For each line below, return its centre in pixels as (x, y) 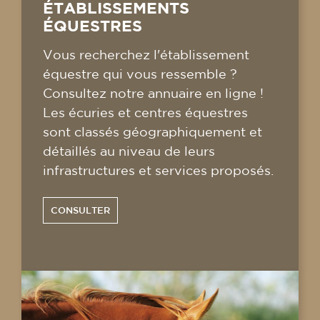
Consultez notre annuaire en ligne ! (153, 93)
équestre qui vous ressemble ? (140, 74)
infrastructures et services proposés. (158, 170)
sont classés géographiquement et (152, 132)
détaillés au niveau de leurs (129, 151)
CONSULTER (80, 211)
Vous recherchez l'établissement (146, 55)
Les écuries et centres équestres (145, 112)
